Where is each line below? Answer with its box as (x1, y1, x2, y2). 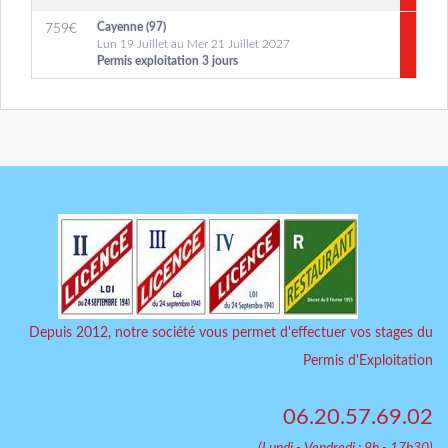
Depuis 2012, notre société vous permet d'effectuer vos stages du (29, 326, 433, 340)
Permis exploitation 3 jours (97, 55, 238, 67)
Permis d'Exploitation (303, 354, 433, 368)
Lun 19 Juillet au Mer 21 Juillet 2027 (97, 38, 290, 50)
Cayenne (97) (97, 21, 166, 33)
